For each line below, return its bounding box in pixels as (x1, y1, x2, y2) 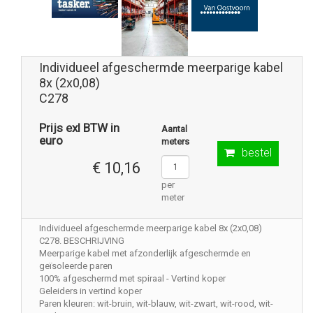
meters (161, 136, 189, 147)
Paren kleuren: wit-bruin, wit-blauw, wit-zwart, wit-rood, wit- (39, 298, 273, 310)
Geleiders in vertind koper (39, 286, 142, 297)
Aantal (161, 124, 187, 135)
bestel (242, 146, 272, 160)
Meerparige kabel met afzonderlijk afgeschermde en (39, 248, 251, 259)
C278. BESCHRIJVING (39, 235, 124, 247)
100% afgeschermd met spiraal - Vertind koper (39, 273, 226, 284)
